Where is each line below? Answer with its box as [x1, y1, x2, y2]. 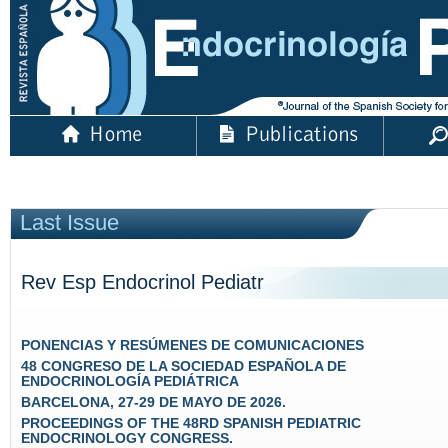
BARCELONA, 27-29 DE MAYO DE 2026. [21, 395, 286, 410]
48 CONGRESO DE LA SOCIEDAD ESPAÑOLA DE [21, 359, 346, 374]
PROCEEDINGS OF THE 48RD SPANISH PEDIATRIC [21, 416, 361, 431]
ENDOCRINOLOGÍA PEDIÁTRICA [21, 374, 239, 389]
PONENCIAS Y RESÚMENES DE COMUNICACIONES [21, 338, 364, 353]
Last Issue [20, 210, 119, 235]
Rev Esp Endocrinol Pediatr [21, 271, 264, 293]
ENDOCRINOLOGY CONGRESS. [21, 431, 233, 446]
